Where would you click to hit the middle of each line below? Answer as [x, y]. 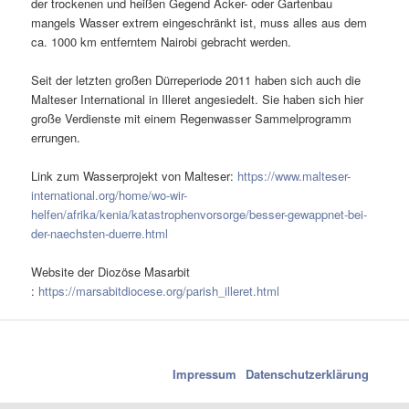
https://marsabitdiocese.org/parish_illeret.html [159, 291]
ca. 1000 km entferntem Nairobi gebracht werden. [162, 41]
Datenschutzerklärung [307, 373]
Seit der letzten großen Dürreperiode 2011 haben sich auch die [196, 80]
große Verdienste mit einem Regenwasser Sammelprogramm [192, 119]
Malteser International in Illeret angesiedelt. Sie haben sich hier [198, 100]
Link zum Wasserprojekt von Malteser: [135, 176]
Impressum [204, 373]
